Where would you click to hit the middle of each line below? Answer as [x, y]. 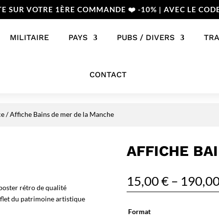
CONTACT [108, 75]
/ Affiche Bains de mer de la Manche [59, 114]
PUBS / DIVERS [145, 37]
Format [140, 212]
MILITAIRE [29, 37]
